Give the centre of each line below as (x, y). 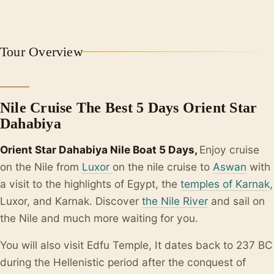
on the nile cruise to (163, 167)
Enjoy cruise (229, 150)
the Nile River (175, 201)
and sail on (236, 201)
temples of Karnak (225, 184)
